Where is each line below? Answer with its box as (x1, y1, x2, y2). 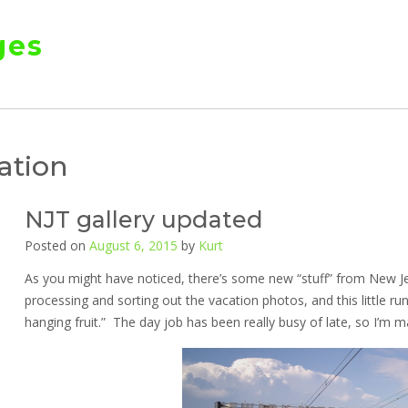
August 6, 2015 (88, 237, 178, 255)
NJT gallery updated (24, 206, 263, 234)
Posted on (24, 237, 89, 255)
